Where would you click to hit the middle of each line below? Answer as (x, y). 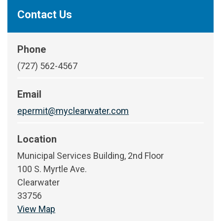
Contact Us (45, 14)
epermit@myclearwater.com (73, 110)
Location (37, 139)
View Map (37, 209)
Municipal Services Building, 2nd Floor (91, 155)
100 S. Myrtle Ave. (52, 169)
